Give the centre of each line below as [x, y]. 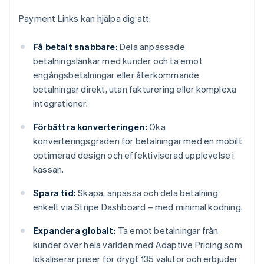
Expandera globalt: [75, 231]
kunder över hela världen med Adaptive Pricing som [138, 245]
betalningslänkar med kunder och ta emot [118, 61]
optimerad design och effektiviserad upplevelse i [134, 155]
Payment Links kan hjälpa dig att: [85, 19]
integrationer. [60, 103]
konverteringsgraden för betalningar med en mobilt [138, 141]
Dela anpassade [151, 47]
